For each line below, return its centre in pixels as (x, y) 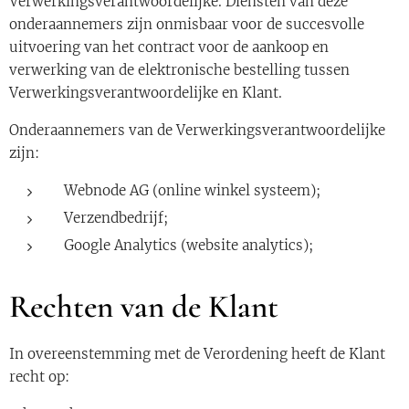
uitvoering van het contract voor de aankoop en (169, 47)
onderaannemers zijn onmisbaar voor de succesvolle (187, 24)
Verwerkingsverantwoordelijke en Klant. (146, 93)
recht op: (39, 377)
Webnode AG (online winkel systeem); (192, 190)
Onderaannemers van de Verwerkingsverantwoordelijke (197, 130)
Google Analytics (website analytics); (189, 245)
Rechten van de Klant (144, 307)
